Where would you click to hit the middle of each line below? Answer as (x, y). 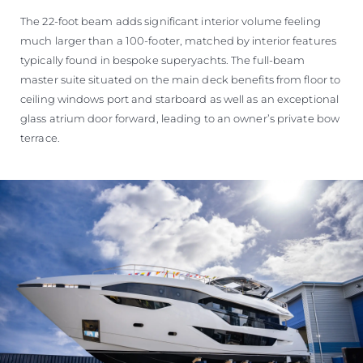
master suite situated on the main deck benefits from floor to (181, 80)
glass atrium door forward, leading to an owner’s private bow (180, 119)
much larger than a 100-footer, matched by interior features (178, 41)
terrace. (40, 138)
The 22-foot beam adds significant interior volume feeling (171, 21)
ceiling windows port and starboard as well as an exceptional (180, 99)
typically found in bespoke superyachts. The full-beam (163, 60)
